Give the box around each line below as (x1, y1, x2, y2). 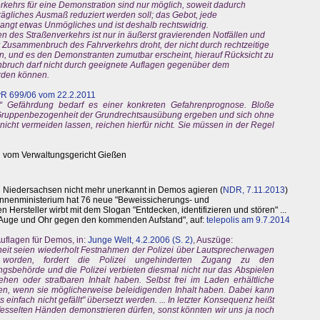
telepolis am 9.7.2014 (206, 215, 290, 226)
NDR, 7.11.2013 (223, 185, 285, 196)
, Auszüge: (193, 235, 233, 246)
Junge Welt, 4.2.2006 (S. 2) (88, 235, 193, 246)
